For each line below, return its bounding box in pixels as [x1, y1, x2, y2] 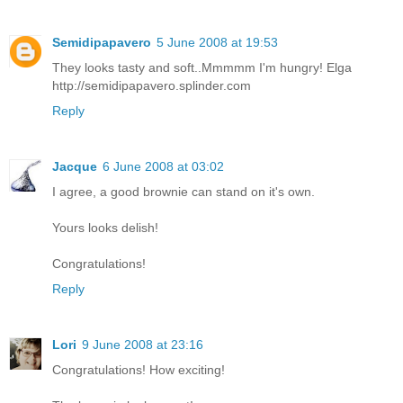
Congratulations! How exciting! [52, 362, 225, 377]
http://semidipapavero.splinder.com [52, 77, 251, 93]
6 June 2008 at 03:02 [103, 158, 224, 174]
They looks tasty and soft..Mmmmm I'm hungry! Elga [52, 59, 352, 75]
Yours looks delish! [52, 219, 158, 235]
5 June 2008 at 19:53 [157, 34, 278, 49]
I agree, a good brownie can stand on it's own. [52, 184, 315, 199]
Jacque [52, 158, 97, 174]
